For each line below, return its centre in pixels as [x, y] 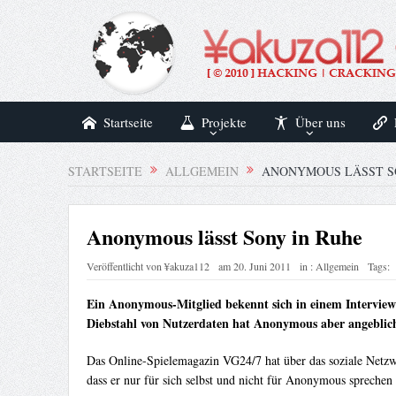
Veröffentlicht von [125, 267]
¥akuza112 [187, 267]
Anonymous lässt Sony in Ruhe [224, 237]
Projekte [224, 122]
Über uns [320, 122]
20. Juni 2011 [262, 267]
